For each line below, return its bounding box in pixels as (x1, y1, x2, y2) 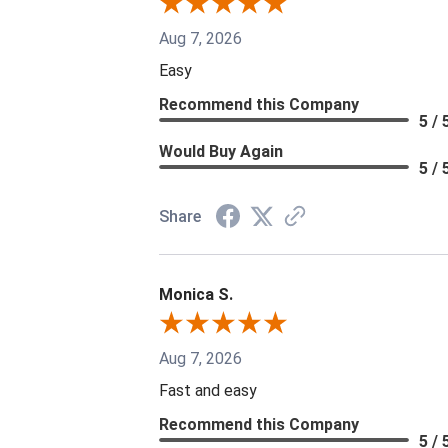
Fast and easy (159, 380, 257, 400)
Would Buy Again (159, 141, 283, 161)
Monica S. (159, 284, 233, 304)
